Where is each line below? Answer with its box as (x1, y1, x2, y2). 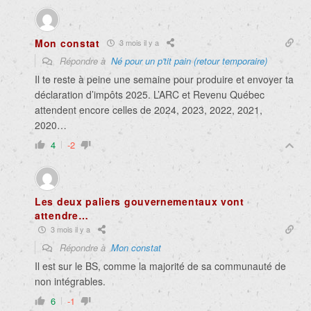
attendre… (35, 208, 89, 222)
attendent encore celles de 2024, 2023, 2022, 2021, (35, 102, 262, 117)
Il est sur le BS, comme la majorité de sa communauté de (35, 258, 286, 273)
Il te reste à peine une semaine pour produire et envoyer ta (35, 72, 294, 86)
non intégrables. (35, 274, 106, 288)
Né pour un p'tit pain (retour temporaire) (111, 53, 267, 67)
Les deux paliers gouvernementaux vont (35, 194, 244, 208)
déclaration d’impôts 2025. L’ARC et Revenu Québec (35, 87, 264, 101)
